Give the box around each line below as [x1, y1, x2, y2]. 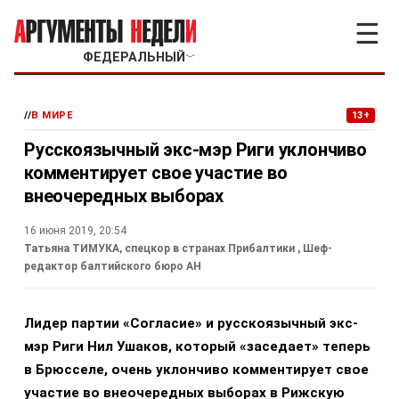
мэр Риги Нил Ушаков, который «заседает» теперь [24, 338, 370, 354]
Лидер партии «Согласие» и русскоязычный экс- [24, 315, 358, 331]
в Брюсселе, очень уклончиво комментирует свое [24, 362, 369, 378]
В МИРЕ [31, 110, 74, 121]
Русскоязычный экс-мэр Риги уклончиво [24, 139, 367, 160]
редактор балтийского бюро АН [24, 260, 201, 273]
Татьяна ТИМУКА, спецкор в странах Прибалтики [24, 242, 295, 255]
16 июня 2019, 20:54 [24, 224, 126, 237]
